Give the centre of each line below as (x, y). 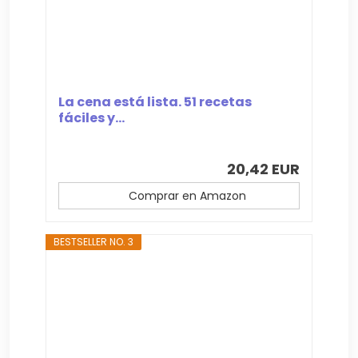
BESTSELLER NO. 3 (94, 241)
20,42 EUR (263, 169)
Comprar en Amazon (187, 195)
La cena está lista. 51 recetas (155, 101)
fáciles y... (92, 117)
